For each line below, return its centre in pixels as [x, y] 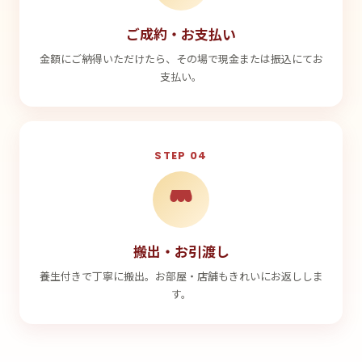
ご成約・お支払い [181, 34]
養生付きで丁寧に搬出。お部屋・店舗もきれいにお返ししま [181, 276]
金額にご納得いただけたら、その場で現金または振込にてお [181, 59]
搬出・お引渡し [181, 251]
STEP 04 [181, 156]
